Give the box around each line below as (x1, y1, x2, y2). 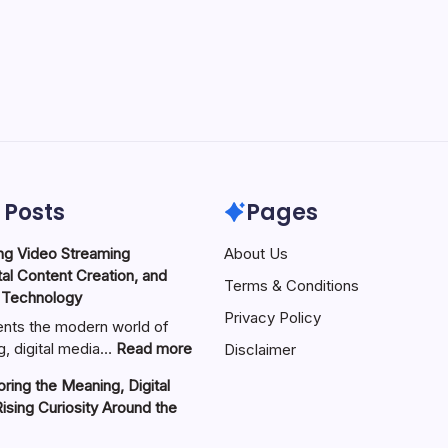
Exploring (190, 382, 254, 402)
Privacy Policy (224, 307, 321, 327)
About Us (224, 243, 288, 263)
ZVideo (190, 360, 241, 380)
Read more (115, 339, 192, 359)
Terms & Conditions (224, 275, 359, 295)
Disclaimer (224, 339, 296, 359)
